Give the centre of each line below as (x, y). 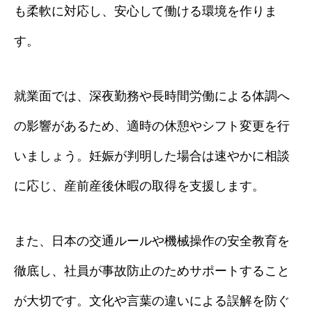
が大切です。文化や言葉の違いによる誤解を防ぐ (152, 301)
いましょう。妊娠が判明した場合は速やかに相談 (152, 156)
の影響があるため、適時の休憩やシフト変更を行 (152, 126)
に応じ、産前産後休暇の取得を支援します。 (139, 186)
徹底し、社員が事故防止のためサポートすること (152, 271)
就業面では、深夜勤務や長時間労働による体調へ (152, 96)
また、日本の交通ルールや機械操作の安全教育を (152, 241)
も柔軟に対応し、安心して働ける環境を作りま (146, 11)
